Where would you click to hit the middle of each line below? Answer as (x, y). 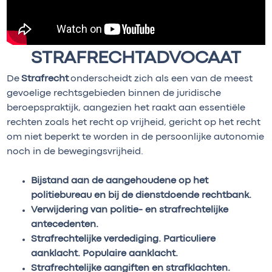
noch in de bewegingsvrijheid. (75, 151)
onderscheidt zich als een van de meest (161, 79)
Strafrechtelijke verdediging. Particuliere (123, 239)
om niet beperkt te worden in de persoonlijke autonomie (135, 137)
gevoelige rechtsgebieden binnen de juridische (114, 93)
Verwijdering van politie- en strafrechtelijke (130, 210)
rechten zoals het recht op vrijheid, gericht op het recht (134, 122)
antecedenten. (65, 224)
